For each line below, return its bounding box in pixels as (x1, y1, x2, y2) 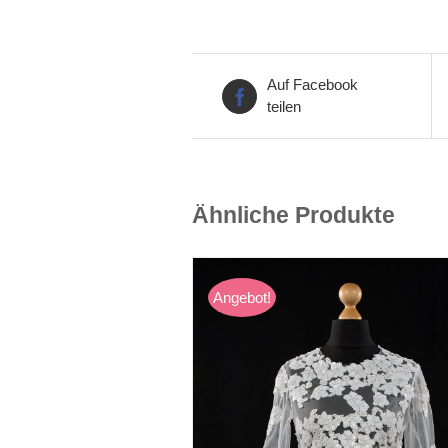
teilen (267, 98, 301, 116)
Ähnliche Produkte (192, 203, 395, 229)
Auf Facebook (267, 76, 358, 94)
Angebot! (213, 289, 271, 307)
